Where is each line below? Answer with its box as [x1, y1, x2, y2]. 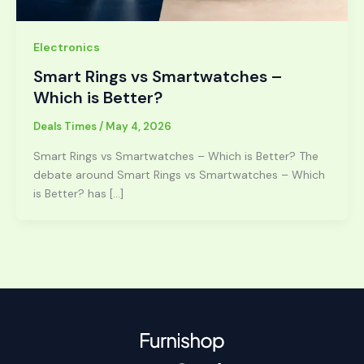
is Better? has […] [33, 185, 123, 201]
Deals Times [33, 119, 99, 134]
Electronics [33, 39, 100, 54]
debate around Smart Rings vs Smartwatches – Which [33, 167, 325, 182]
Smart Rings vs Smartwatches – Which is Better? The [33, 148, 318, 163]
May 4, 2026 [106, 119, 171, 134]
